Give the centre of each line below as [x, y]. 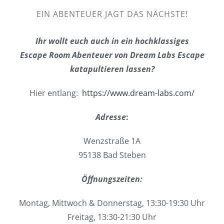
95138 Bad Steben [112, 155]
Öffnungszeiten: [112, 179]
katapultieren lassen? [112, 69]
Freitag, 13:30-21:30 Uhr [112, 217]
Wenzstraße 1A [112, 141]
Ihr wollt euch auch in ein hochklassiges [112, 41]
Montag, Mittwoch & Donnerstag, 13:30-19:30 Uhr [112, 203]
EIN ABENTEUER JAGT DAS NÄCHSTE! [112, 14]
